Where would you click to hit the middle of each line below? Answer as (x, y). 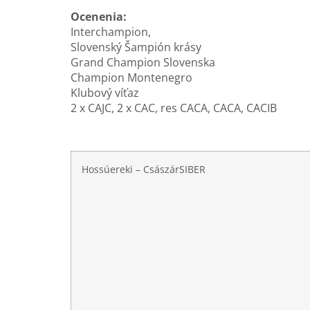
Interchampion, (111, 31)
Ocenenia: (99, 16)
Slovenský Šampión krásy (136, 47)
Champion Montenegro (131, 77)
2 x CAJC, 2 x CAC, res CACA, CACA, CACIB (174, 108)
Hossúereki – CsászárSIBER (144, 169)
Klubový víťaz (105, 92)
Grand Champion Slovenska (143, 62)
